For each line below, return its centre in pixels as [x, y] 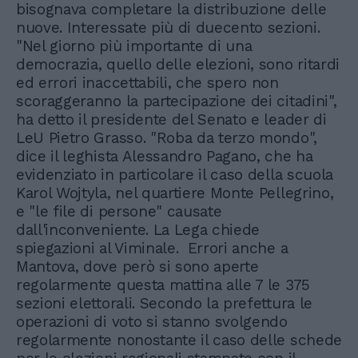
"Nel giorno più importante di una [134, 46]
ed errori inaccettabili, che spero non [147, 83]
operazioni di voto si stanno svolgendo [152, 322]
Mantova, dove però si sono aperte [137, 267]
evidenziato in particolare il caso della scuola [175, 175]
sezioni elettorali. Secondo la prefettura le [164, 303]
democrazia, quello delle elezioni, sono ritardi [178, 64]
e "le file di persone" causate [119, 211]
